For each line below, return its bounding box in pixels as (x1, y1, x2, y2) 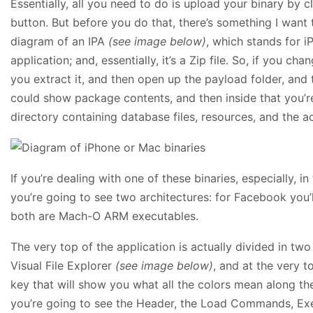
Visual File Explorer (10, 259, 115, 272)
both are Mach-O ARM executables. (10, 209, 198, 223)
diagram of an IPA (10, 34, 108, 48)
